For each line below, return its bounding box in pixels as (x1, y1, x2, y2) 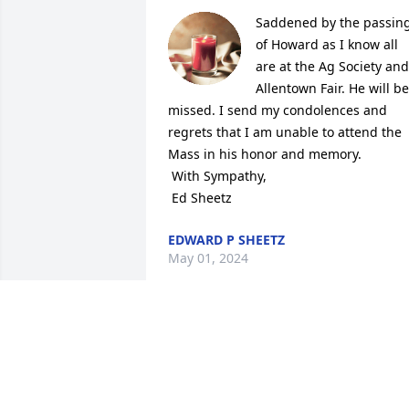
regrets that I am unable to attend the (168, 122, 402, 141)
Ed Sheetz (172, 188, 232, 206)
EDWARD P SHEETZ (168, 230, 285, 248)
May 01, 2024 (168, 248, 248, 267)
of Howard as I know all (256, 35, 398, 53)
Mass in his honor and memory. (168, 144, 362, 163)
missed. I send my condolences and (168, 100, 387, 119)
